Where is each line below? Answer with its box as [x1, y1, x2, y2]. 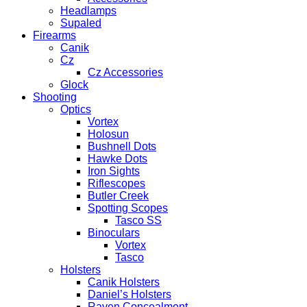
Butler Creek [88, 190, 149, 201]
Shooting [33, 91, 77, 103]
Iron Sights [88, 165, 140, 177]
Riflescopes [88, 177, 145, 189]
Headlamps [60, 5, 116, 16]
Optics [60, 103, 91, 115]
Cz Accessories [88, 66, 163, 78]
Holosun [88, 128, 129, 140]
